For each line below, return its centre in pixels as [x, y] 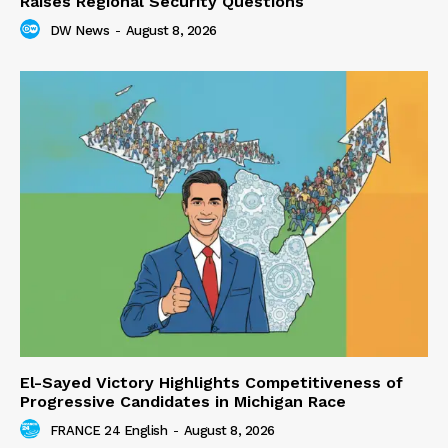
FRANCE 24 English [108, 430]
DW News [79, 31]
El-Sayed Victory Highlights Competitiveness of [211, 382]
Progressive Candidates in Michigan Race [183, 401]
